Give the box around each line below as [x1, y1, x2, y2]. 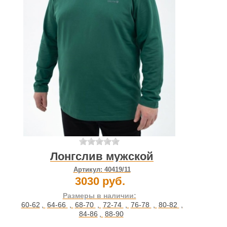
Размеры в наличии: [62, 191, 136, 200]
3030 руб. [74, 174, 125, 187]
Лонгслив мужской [50, 149, 154, 163]
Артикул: [73, 165, 104, 173]
